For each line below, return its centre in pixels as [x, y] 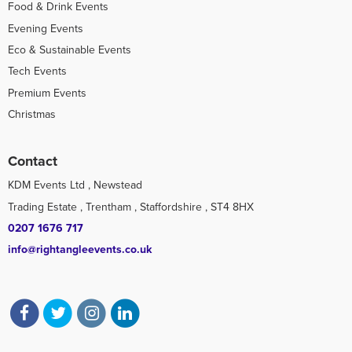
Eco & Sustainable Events [70, 49]
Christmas [32, 114]
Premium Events [47, 93]
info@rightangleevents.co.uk [80, 250]
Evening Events [46, 28]
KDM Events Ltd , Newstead [75, 185]
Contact [33, 162]
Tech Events [37, 71]
